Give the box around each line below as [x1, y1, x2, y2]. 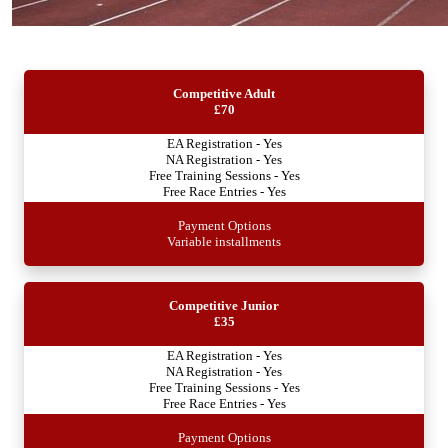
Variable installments [167, 233, 281, 249]
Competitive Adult [173, 85, 275, 101]
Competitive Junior [169, 297, 279, 313]
